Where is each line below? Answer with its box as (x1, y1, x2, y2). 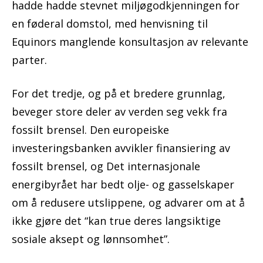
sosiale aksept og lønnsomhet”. (12, 232, 170, 247)
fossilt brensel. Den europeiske (12, 123, 169, 137)
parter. (12, 53, 47, 68)
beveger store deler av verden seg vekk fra (12, 104, 227, 119)
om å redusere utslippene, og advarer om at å (12, 195, 245, 210)
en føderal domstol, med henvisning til (12, 16, 208, 31)
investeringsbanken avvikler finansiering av (12, 141, 230, 156)
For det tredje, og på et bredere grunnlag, (12, 86, 225, 101)
